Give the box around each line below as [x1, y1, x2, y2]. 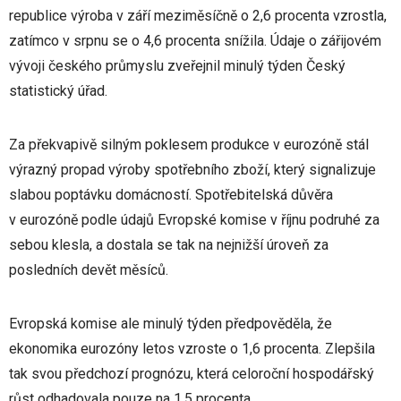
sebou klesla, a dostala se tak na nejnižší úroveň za [9, 236, 328, 253]
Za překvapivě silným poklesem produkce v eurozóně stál [9, 136, 369, 153]
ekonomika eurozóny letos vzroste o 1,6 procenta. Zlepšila [9, 340, 375, 357]
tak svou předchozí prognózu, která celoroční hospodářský [9, 365, 374, 382]
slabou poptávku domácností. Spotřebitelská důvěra [9, 186, 333, 203]
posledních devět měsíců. [9, 261, 168, 278]
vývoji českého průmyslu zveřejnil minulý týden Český [9, 57, 346, 74]
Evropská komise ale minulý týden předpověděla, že [9, 315, 332, 332]
